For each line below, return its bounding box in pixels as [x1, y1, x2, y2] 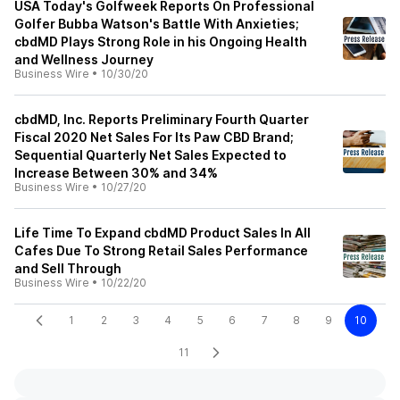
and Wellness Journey [14, 52, 154, 67]
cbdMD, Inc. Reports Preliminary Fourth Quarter [14, 112, 309, 127]
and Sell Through [14, 261, 121, 276]
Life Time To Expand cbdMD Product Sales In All [14, 225, 311, 240]
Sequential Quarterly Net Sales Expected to [14, 147, 287, 162]
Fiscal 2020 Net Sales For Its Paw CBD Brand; [14, 129, 294, 145]
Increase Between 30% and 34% [14, 165, 218, 180]
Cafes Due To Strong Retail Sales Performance [14, 243, 308, 258]
